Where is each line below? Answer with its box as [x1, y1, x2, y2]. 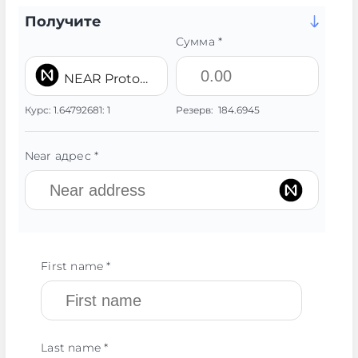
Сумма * [175, 34, 223, 49]
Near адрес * [24, 149, 99, 163]
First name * [41, 259, 111, 273]
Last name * [41, 340, 109, 355]
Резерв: [175, 104, 218, 116]
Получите [24, 13, 101, 30]
